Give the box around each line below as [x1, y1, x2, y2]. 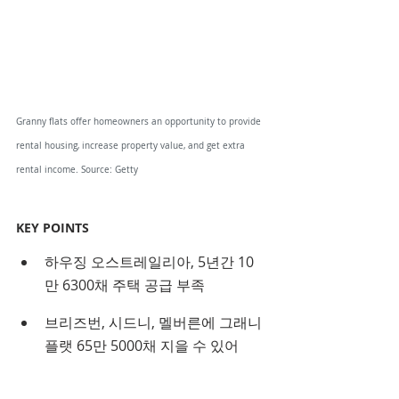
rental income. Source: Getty [16, 164, 138, 176]
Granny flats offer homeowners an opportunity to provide [16, 116, 264, 128]
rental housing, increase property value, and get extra [16, 140, 248, 152]
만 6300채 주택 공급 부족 [45, 275, 205, 296]
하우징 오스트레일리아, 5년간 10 [45, 252, 254, 273]
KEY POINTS [16, 219, 89, 237]
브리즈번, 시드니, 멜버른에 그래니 [45, 313, 265, 333]
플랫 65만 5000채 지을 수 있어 [45, 336, 239, 356]
